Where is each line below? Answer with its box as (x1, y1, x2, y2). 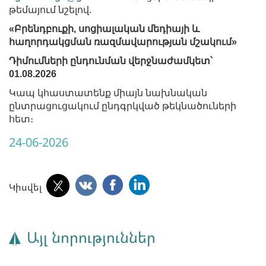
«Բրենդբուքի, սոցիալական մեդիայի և (9, 23, 199, 34)
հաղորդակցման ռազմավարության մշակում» (9, 36, 237, 47)
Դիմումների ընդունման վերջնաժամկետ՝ (9, 55, 213, 66)
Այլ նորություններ (27, 226, 156, 247)
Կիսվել (9, 180, 42, 194)
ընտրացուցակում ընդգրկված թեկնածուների (9, 100, 236, 111)
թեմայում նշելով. (9, 4, 91, 15)
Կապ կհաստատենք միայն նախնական (9, 87, 207, 98)
